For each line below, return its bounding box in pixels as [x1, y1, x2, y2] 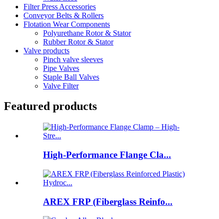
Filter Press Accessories [23, 2, 96, 11]
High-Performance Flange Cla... [43, 150, 171, 160]
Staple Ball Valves [43, 72, 99, 81]
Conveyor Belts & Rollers [23, 11, 104, 20]
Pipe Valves [43, 64, 79, 72]
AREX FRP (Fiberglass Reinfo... [43, 196, 173, 207]
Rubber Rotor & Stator [43, 37, 113, 46]
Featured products [4, 100, 97, 113]
